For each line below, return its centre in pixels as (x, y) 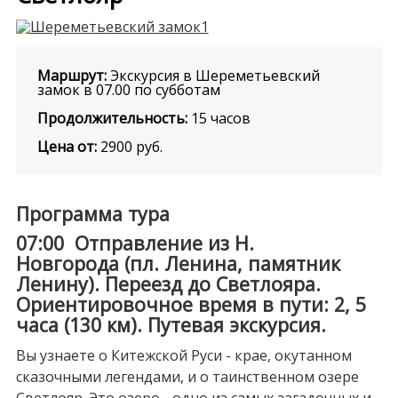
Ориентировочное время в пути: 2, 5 (191, 305)
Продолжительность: (112, 118)
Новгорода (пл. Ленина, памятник (178, 264)
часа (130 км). (81, 325)
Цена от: (67, 146)
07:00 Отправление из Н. (135, 243)
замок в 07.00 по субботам (128, 89)
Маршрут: (72, 75)
